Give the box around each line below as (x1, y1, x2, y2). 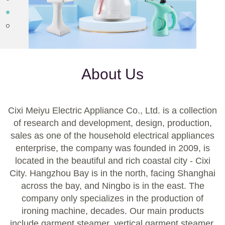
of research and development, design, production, (13, 118, 212, 128)
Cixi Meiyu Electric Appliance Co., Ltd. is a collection (8, 105, 217, 116)
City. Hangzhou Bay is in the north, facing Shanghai (10, 168, 215, 178)
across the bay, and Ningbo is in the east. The (21, 180, 204, 191)
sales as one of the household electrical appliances (11, 130, 214, 141)
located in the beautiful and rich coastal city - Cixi (15, 155, 210, 166)
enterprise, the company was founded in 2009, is (15, 143, 210, 153)
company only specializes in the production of (22, 193, 203, 203)
